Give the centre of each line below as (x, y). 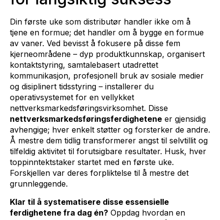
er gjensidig (184, 119)
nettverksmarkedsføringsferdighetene (86, 119)
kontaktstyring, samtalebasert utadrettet (84, 65)
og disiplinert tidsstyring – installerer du (82, 87)
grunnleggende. (39, 184)
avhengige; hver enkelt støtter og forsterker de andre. (110, 130)
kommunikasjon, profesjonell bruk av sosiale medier (107, 76)
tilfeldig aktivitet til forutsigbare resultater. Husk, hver (108, 151)
